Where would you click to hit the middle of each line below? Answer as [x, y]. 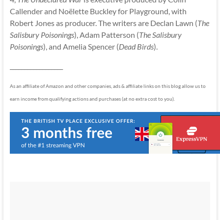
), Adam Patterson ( [106, 35]
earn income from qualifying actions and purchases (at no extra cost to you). [92, 99]
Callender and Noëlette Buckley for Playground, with [98, 11]
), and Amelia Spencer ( [81, 47]
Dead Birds [136, 47]
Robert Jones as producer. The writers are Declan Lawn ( [103, 23]
